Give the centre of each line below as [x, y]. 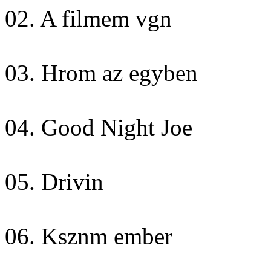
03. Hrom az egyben [101, 73]
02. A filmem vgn [88, 18]
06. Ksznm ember [89, 236]
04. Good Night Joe [99, 127]
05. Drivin [54, 181]
